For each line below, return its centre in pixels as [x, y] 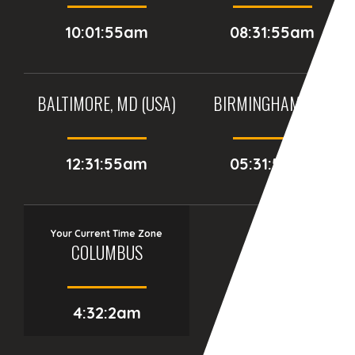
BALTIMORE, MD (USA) [107, 103]
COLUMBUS [107, 252]
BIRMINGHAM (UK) [272, 103]
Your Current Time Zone [107, 233]
